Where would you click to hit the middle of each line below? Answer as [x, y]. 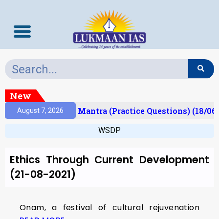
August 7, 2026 [40, 110]
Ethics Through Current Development [109, 160]
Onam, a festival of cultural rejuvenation [109, 208]
